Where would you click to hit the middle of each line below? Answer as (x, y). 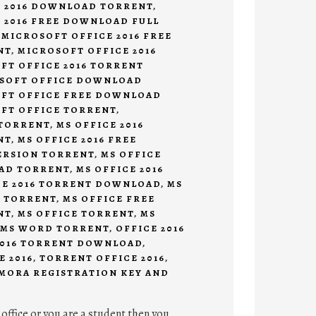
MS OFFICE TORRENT (75, 214)
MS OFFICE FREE (109, 199)
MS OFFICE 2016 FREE (77, 140)
